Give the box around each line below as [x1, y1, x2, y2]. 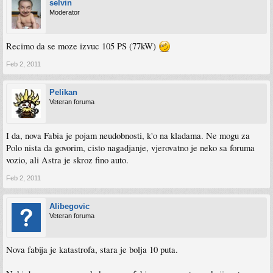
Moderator [49, 9, 80, 16]
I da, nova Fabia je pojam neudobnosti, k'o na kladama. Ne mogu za [6, 130, 250, 141]
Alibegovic [49, 202, 90, 211]
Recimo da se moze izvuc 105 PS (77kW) [6, 40, 158, 52]
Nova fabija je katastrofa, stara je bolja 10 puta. [6, 244, 178, 255]
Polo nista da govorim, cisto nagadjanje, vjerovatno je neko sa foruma [6, 142, 255, 154]
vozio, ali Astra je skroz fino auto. [6, 154, 129, 166]
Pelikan [49, 88, 77, 97]
